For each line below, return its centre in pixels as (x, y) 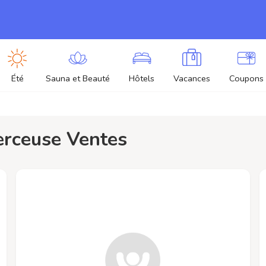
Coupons (246, 78)
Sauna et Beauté (78, 78)
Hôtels (142, 78)
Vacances (192, 78)
